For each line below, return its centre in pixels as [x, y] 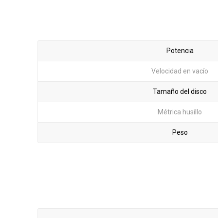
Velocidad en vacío [180, 71]
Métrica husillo [180, 112]
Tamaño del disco [180, 91]
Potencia [180, 50]
